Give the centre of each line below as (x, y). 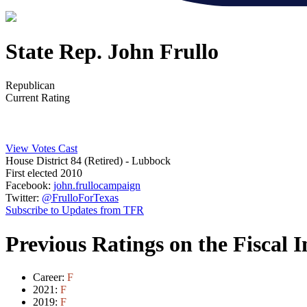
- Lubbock (148, 161)
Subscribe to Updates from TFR (75, 210)
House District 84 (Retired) (65, 161)
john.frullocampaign (97, 186)
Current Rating (38, 97)
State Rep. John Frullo (112, 52)
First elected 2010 (44, 173)
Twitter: (22, 198)
